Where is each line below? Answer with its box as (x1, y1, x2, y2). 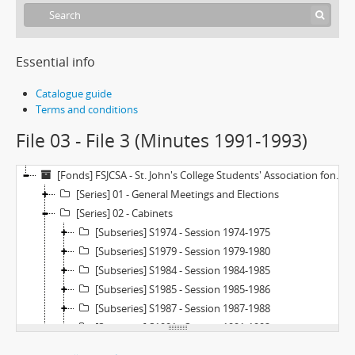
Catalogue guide (36, 86, 112, 101)
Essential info (16, 53, 95, 71)
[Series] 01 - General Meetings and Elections (76, 187, 279, 201)
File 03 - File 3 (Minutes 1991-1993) (16, 128, 307, 153)
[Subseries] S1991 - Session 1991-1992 (95, 320, 270, 334)
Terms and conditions (36, 102, 138, 116)
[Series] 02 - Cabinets (76, 206, 173, 220)
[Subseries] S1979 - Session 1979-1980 (95, 244, 270, 258)
